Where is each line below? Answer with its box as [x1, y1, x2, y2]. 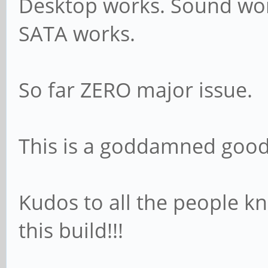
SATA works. [19, 19, 135, 47]
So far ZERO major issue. [19, 75, 252, 103]
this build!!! [19, 216, 123, 244]
